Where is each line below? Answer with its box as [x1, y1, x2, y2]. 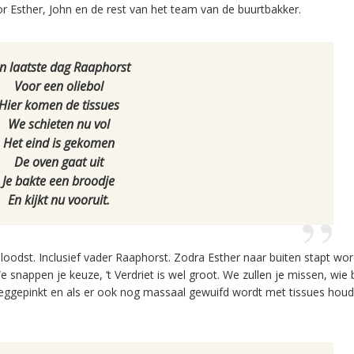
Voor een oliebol [13, 77, 104, 96]
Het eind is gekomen [2, 134, 115, 153]
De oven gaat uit [13, 153, 104, 171]
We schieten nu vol [7, 115, 110, 134]
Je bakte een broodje [2, 172, 115, 190]
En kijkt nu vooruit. [7, 191, 110, 209]
